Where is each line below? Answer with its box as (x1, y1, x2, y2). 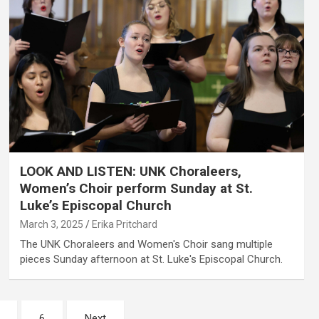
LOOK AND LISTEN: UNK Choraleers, (19, 163, 241, 180)
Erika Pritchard (91, 219, 157, 231)
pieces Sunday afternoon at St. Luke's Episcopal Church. (19, 253, 283, 266)
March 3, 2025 (19, 219, 83, 231)
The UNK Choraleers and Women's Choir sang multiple (19, 238, 273, 251)
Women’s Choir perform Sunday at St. (19, 180, 253, 197)
